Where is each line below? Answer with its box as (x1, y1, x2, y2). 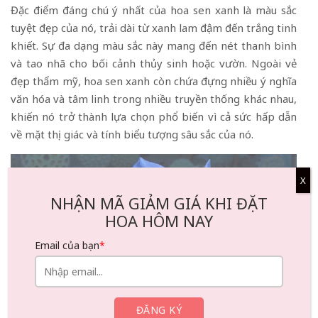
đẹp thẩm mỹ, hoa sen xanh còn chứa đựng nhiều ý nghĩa (11, 73, 297, 88)
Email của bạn (35, 238, 100, 252)
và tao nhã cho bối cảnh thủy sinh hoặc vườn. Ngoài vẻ (11, 55, 297, 70)
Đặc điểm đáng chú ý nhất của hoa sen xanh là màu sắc (11, 2, 297, 17)
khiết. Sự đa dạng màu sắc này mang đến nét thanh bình (11, 38, 297, 53)
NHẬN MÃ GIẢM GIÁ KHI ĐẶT (50, 192, 268, 214)
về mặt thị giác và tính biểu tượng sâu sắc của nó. (11, 126, 253, 141)
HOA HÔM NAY (105, 209, 213, 231)
